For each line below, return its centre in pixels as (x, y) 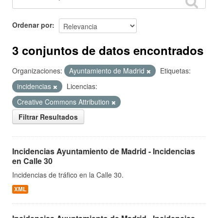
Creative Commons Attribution (64, 102)
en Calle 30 (32, 161)
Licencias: (82, 86)
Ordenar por (32, 25)
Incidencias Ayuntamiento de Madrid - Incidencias (104, 151)
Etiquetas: (175, 71)
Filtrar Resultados (48, 117)
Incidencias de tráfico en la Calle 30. (68, 175)
